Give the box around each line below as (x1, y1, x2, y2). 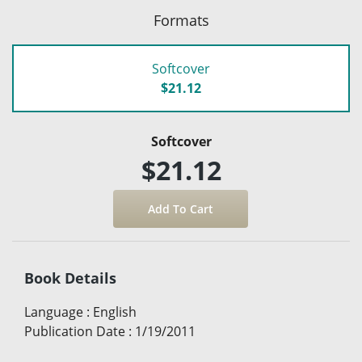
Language (24, 303, 83, 322)
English (93, 303, 137, 322)
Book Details (24, 268, 116, 288)
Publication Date (24, 322, 125, 341)
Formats (153, 11, 209, 31)
